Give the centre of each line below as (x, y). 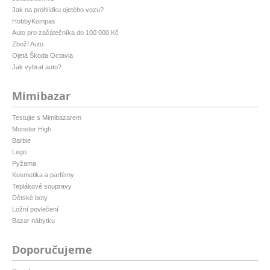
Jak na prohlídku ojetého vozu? (58, 10)
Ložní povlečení (35, 209)
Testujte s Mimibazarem (47, 118)
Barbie (21, 141)
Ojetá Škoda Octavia (42, 56)
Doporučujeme (52, 250)
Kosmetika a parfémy (43, 175)
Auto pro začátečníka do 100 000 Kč (65, 33)
